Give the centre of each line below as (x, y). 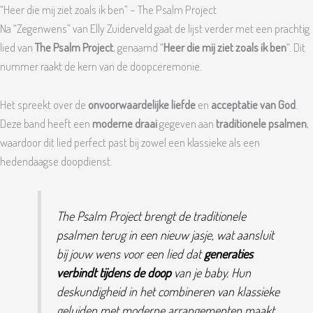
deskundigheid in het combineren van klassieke (168, 291)
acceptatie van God (253, 105)
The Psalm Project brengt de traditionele (151, 215)
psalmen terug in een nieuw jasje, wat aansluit (165, 234)
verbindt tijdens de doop (114, 272)
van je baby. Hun (211, 272)
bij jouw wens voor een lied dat (130, 253)
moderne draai (125, 124)
